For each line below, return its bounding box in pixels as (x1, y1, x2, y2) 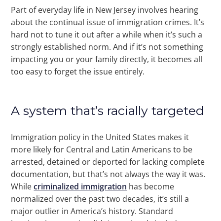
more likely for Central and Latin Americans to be (11, 144, 193, 155)
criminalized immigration (34, 181, 127, 192)
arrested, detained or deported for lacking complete (11, 156, 205, 168)
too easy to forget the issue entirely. (11, 66, 145, 77)
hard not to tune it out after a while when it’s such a (11, 29, 203, 40)
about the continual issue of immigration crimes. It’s (11, 17, 205, 28)
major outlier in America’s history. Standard (11, 206, 174, 217)
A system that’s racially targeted (11, 103, 205, 118)
